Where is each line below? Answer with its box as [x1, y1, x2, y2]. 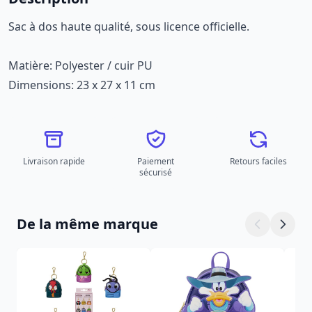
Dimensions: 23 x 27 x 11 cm [8, 77, 155, 93]
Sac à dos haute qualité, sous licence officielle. [8, 19, 249, 34]
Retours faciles [229, 155, 287, 167]
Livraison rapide [22, 155, 85, 167]
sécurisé [139, 166, 173, 178]
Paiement [137, 155, 175, 167]
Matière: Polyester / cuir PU [8, 58, 153, 73]
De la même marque [17, 214, 158, 233]
